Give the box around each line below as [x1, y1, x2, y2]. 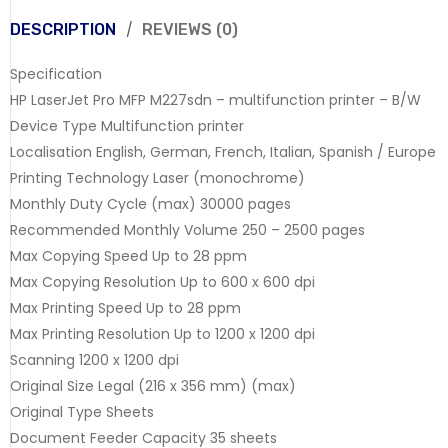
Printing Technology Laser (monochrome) [10, 167, 305, 188]
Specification [10, 63, 102, 84]
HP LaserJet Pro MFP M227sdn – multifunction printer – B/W [10, 89, 421, 110]
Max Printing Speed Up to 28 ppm [10, 297, 241, 318]
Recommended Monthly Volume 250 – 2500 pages [10, 219, 365, 240]
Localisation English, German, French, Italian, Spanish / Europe [10, 141, 436, 162]
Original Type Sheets [10, 401, 154, 422]
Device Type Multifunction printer [10, 115, 244, 136]
